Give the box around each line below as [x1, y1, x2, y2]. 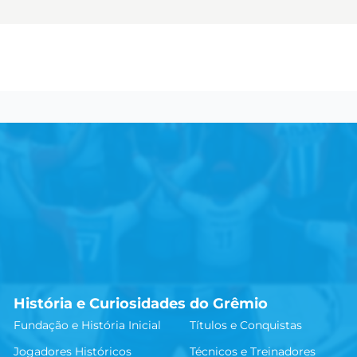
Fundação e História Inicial [14, 317, 162, 332]
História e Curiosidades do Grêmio [14, 294, 269, 312]
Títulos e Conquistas [189, 317, 302, 332]
